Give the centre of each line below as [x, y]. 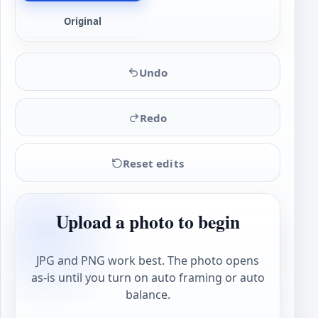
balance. [148, 294]
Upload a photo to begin [148, 222]
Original [82, 22]
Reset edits [153, 163]
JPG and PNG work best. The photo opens [148, 260]
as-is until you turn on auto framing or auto [148, 277]
